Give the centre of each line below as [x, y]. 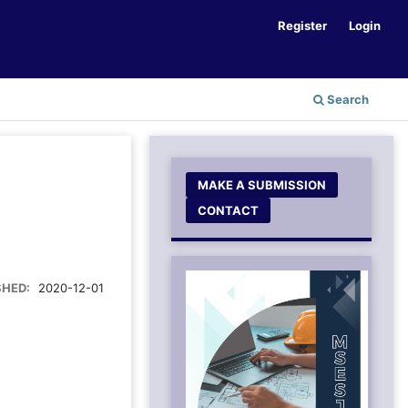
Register [303, 25]
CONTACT [229, 210]
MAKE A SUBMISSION [262, 184]
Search [347, 99]
